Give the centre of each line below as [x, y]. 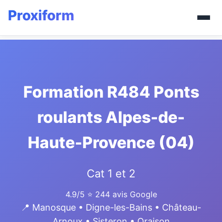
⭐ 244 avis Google [122, 194]
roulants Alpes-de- [111, 117]
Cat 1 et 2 [111, 173]
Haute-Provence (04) [111, 142]
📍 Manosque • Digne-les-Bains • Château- [111, 207]
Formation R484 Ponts [111, 92]
